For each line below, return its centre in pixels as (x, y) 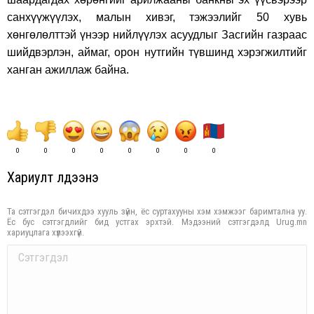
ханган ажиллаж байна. (68, 70)
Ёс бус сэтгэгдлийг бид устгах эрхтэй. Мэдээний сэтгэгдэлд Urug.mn (157, 222)
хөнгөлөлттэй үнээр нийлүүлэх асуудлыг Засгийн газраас (157, 35)
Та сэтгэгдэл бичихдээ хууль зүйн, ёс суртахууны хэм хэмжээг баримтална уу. (157, 211)
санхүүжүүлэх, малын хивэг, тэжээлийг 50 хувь (157, 17)
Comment (28, 253)
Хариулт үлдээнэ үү (55, 177)
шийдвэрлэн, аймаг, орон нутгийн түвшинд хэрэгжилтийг (157, 52)
